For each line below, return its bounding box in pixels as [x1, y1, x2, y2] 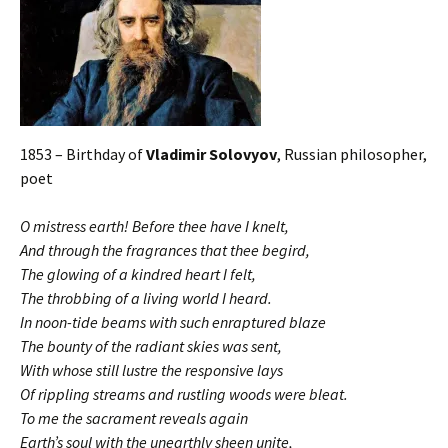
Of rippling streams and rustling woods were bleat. [20, 384, 348, 404]
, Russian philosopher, [277, 144, 427, 164]
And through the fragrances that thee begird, [20, 240, 310, 260]
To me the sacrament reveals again [20, 408, 248, 428]
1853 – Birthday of [20, 144, 146, 164]
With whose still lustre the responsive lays [20, 360, 283, 380]
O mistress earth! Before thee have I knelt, [20, 216, 289, 236]
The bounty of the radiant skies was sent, [20, 336, 282, 356]
